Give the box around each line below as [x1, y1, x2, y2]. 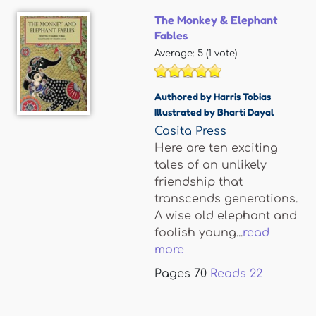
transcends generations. [154, 193, 298, 205]
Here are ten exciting [154, 142, 278, 154]
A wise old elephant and [154, 209, 297, 222]
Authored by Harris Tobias [154, 90, 271, 102]
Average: [154, 49, 197, 59]
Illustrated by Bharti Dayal [154, 106, 274, 118]
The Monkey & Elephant [154, 13, 278, 27]
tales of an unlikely [154, 159, 267, 171]
